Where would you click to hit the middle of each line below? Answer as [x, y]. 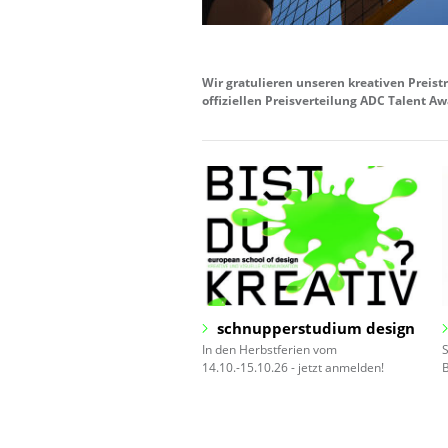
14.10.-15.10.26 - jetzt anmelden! [293, 367]
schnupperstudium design [316, 327]
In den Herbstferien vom [269, 349]
